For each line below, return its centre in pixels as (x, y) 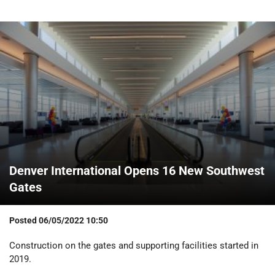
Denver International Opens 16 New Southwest (137, 170)
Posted (24, 220)
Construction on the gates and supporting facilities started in (134, 245)
